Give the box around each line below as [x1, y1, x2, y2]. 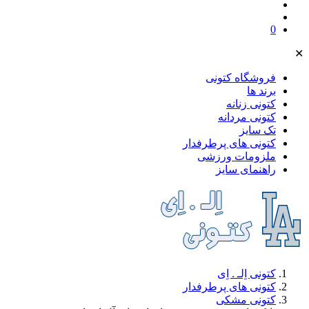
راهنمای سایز [216, 163, 276, 176]
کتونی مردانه [218, 111, 276, 123]
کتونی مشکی [216, 294, 276, 306]
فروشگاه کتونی [206, 72, 276, 84]
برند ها [247, 85, 276, 97]
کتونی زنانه [226, 98, 276, 110]
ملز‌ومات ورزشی [197, 150, 276, 163]
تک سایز [239, 124, 276, 137]
